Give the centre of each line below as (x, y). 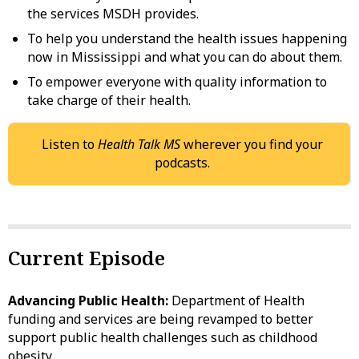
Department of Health (236, 300)
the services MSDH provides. (113, 13)
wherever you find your (252, 144)
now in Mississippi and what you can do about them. (185, 56)
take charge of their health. (109, 100)
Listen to (70, 144)
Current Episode (87, 257)
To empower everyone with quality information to (177, 81)
